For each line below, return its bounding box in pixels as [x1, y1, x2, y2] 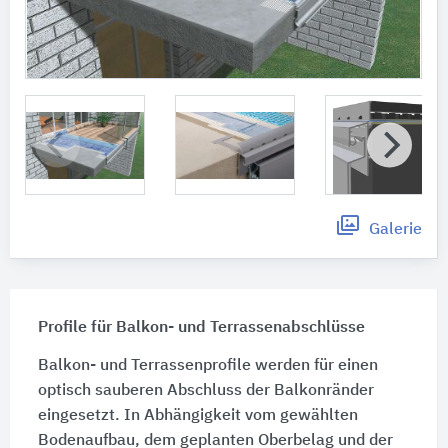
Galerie [369, 222, 422, 239]
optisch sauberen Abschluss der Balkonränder [37, 383, 374, 400]
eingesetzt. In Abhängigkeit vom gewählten [37, 408, 358, 425]
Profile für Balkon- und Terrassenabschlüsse [37, 320, 365, 337]
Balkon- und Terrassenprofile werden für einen [37, 358, 378, 375]
